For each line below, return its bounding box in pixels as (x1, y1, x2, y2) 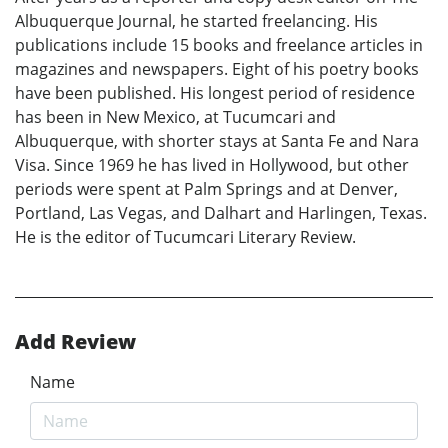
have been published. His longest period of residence (15, 81, 415, 104)
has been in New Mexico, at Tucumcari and (15, 105, 336, 128)
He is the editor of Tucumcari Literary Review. (15, 225, 356, 248)
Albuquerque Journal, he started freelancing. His (15, 9, 378, 32)
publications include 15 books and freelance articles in (15, 33, 423, 56)
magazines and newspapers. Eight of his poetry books (15, 57, 419, 80)
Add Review (15, 327, 136, 355)
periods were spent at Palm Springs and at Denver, (15, 177, 398, 200)
